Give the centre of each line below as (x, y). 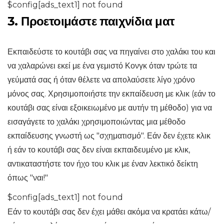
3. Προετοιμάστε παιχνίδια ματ (91, 21)
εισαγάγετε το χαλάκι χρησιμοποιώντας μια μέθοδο (96, 122)
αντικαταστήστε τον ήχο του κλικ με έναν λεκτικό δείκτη (103, 164)
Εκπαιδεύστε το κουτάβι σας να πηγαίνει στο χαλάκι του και (111, 52)
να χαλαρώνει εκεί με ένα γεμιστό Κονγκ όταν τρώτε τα (102, 66)
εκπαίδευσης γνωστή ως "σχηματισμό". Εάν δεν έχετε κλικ (109, 136)
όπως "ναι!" (28, 178)
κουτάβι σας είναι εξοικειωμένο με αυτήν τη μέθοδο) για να (110, 108)
